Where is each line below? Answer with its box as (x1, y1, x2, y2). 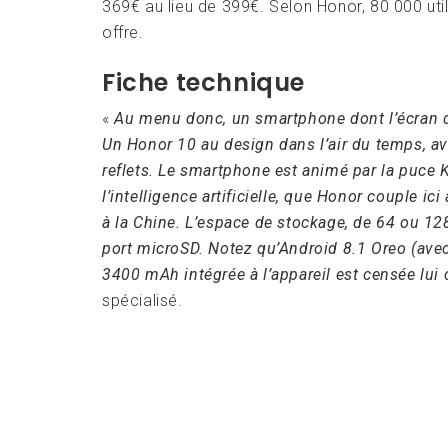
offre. (102, 22, 144, 42)
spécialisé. (102, 290, 183, 310)
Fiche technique (102, 65, 305, 99)
